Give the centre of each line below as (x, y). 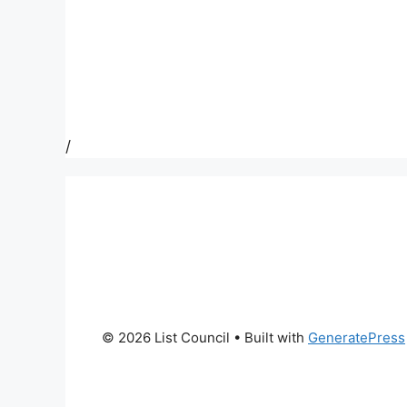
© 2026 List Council (166, 337)
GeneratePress (357, 337)
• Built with (269, 337)
